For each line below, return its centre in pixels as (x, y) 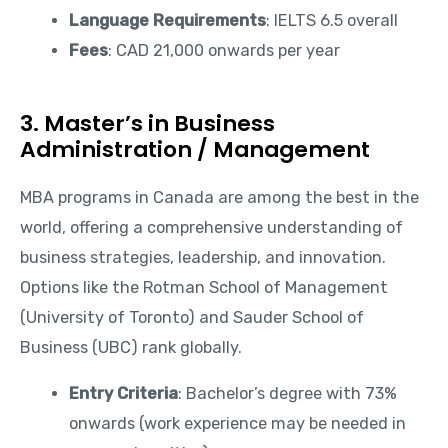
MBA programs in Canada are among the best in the (219, 197)
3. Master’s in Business (147, 123)
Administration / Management (195, 149)
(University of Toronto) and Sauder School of (192, 317)
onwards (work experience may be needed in (238, 423)
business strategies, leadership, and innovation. (203, 257)
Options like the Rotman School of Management (204, 287)
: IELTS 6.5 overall (332, 20)
